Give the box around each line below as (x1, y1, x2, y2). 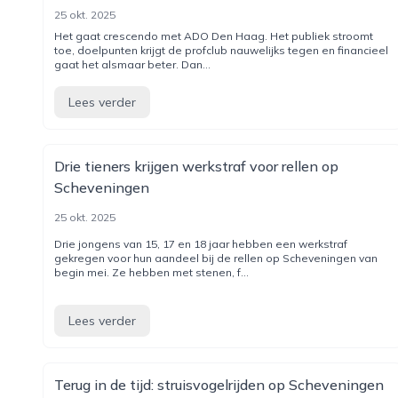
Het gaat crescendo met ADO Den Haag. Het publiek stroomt (54, 29, 373, 43)
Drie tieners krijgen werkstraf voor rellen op (54, 157, 338, 175)
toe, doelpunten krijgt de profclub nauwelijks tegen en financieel (54, 44, 388, 57)
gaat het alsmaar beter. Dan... (54, 58, 211, 71)
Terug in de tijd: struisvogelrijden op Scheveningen (54, 376, 384, 394)
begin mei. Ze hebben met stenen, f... (54, 266, 249, 279)
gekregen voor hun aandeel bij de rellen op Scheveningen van (54, 251, 378, 265)
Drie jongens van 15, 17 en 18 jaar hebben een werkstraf (54, 237, 347, 251)
